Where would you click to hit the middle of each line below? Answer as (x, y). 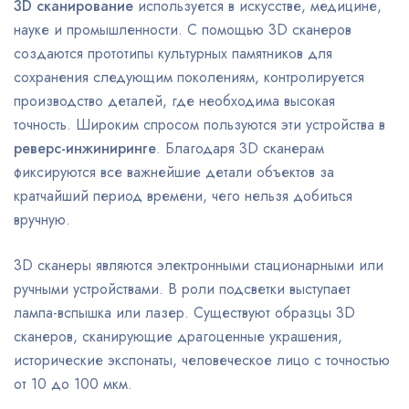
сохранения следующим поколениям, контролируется (189, 77)
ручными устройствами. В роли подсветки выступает (182, 289)
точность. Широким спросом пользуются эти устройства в (199, 125)
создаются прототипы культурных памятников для (173, 53)
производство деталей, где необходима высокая (174, 101)
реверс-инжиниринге (85, 148)
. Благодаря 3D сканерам (240, 148)
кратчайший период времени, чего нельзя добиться (183, 196)
